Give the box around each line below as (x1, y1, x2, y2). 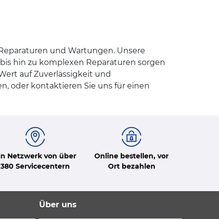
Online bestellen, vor (94, 151, 169, 160)
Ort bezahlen (108, 161, 155, 171)
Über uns (39, 199, 77, 209)
